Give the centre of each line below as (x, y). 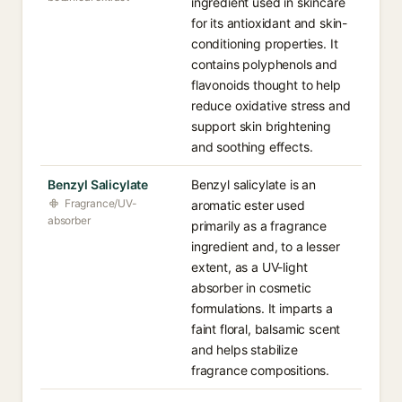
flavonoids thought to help (266, 85)
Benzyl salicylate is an (254, 184)
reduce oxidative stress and (271, 105)
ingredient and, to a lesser (266, 246)
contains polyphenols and (264, 64)
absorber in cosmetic (251, 288)
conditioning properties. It (265, 44)
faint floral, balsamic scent (266, 329)
